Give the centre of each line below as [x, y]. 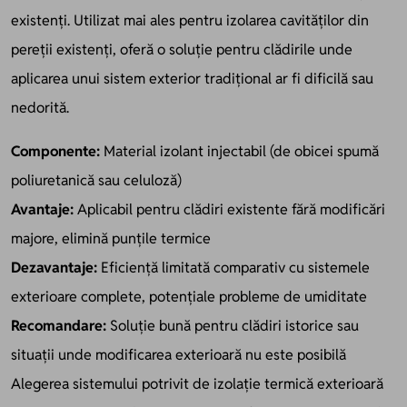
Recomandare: [59, 325]
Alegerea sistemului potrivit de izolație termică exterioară [197, 383]
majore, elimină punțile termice [111, 238]
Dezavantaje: [54, 267]
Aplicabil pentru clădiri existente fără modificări [229, 209]
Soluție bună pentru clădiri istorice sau [233, 325]
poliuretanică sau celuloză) [96, 180]
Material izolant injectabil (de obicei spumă [239, 151]
